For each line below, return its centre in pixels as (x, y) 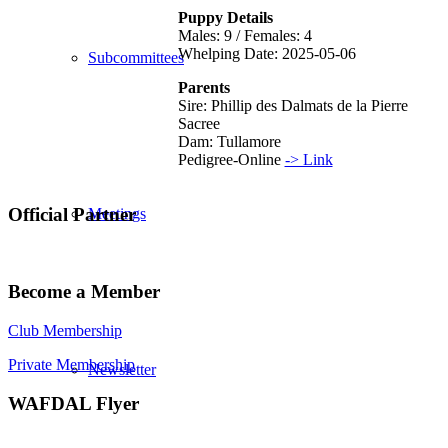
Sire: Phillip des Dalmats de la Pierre (292, 106)
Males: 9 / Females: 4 (244, 36)
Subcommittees (136, 57)
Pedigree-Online (231, 160)
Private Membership (71, 365)
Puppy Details (225, 18)
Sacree (198, 124)
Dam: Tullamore (229, 142)
